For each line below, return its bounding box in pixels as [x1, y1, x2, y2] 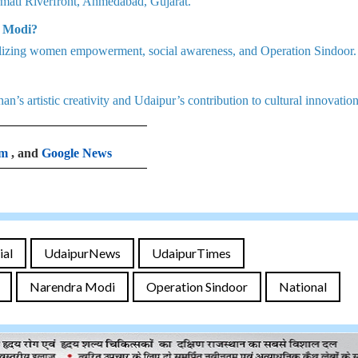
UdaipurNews [44, 245, 121, 261]
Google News [42, 146, 112, 160]
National [279, 279, 327, 294]
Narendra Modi [30, 279, 115, 294]
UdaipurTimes [152, 245, 231, 261]
